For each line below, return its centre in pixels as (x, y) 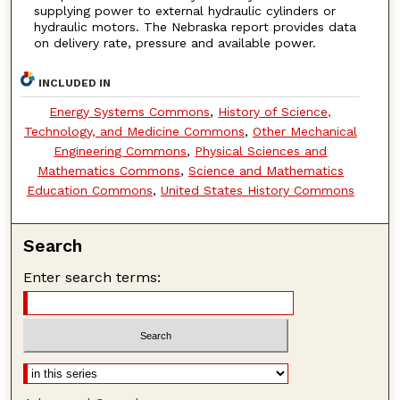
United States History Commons (257, 190)
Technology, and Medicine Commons (134, 131)
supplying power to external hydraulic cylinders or (184, 11)
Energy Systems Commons (130, 111)
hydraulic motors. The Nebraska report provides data (195, 27)
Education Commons (89, 190)
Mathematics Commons (108, 170)
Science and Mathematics (266, 170)
